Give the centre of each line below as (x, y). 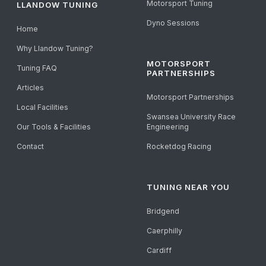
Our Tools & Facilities (54, 127)
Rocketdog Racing (179, 147)
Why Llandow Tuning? (55, 49)
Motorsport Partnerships (190, 97)
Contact (30, 147)
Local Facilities (42, 107)
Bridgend (163, 211)
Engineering (167, 127)
